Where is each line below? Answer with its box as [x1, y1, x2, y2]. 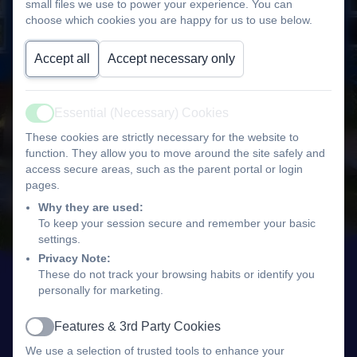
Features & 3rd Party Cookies [54, 319, 221, 333]
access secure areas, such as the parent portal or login [25, 162, 303, 175]
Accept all [34, 51, 90, 65]
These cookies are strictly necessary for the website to [25, 130, 299, 143]
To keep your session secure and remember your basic [38, 216, 316, 229]
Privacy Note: [38, 251, 111, 265]
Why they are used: [38, 200, 143, 214]
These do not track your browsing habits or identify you [38, 267, 315, 280]
